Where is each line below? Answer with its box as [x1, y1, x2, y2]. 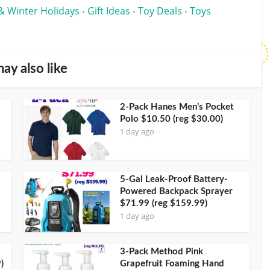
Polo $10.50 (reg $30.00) [120, 114, 223, 124]
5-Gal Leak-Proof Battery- [120, 174, 228, 184]
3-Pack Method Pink [120, 246, 203, 256]
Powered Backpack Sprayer [120, 186, 233, 196]
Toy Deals [138, 4, 182, 17]
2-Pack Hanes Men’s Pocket [120, 102, 234, 111]
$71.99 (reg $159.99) [120, 198, 207, 208]
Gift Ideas [87, 4, 130, 17]
